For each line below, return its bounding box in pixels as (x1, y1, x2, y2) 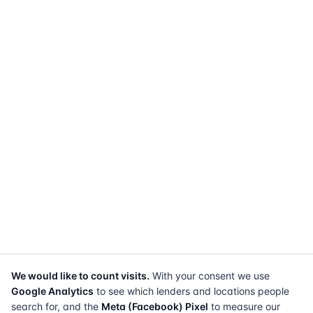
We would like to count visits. (11, 270, 150, 282)
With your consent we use (152, 270, 270, 282)
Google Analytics (11, 285, 94, 297)
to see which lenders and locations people (94, 285, 289, 297)
